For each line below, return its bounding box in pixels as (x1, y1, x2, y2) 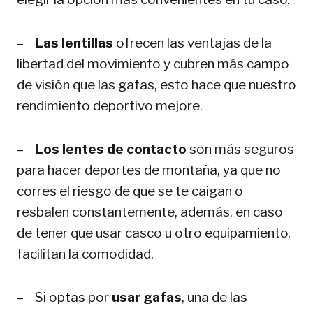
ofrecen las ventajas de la (113, 34, 272, 51)
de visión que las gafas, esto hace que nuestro (17, 76, 296, 93)
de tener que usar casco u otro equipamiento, (17, 224, 291, 241)
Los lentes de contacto (35, 140, 187, 157)
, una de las (182, 289, 247, 305)
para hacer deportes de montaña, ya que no (17, 161, 281, 178)
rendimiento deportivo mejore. (17, 97, 203, 114)
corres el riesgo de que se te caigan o (17, 182, 243, 199)
